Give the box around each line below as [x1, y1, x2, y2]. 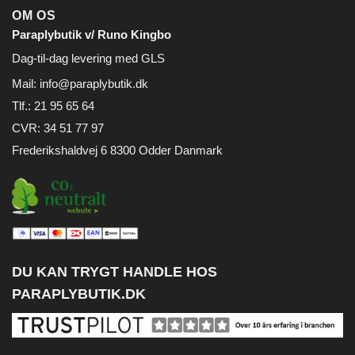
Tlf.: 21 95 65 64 [12, 98, 94, 113]
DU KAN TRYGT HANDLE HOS [12, 264, 217, 281]
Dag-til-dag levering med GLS [12, 51, 165, 65]
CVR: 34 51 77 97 [12, 120, 104, 135]
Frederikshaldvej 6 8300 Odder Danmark [12, 143, 223, 157]
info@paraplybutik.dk [40, 76, 148, 90]
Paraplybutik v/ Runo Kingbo [12, 27, 171, 41]
